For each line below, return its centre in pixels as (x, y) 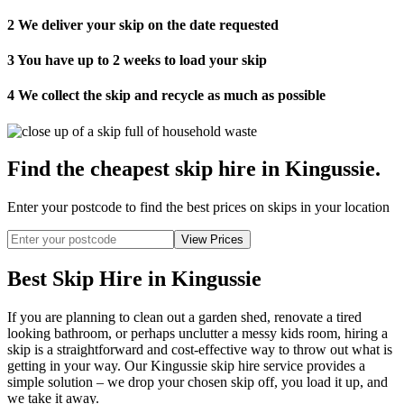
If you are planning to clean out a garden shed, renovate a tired (184, 317)
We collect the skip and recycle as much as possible (170, 96)
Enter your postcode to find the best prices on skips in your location (198, 207)
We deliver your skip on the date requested (147, 24)
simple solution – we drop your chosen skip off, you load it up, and (197, 382)
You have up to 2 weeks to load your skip (141, 60)
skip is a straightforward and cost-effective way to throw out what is (200, 350)
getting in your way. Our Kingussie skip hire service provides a (186, 366)
